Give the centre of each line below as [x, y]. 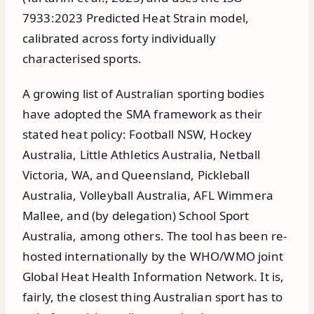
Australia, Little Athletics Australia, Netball [142, 154]
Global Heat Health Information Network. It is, [153, 276]
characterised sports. [82, 58]
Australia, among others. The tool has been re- [155, 235]
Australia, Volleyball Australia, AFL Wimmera [148, 195]
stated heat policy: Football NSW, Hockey [137, 134]
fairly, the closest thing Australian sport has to [152, 296]
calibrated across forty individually [119, 38]
